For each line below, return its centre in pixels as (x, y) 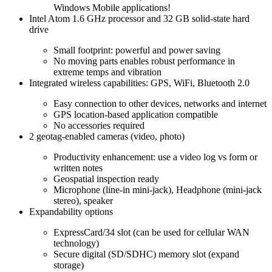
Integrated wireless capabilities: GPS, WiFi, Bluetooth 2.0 (139, 83)
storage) (69, 265)
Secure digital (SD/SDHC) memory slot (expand (146, 254)
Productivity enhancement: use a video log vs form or (155, 157)
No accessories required (99, 126)
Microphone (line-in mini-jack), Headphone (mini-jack (158, 190)
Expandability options (71, 212)
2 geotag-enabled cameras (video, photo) (107, 137)
